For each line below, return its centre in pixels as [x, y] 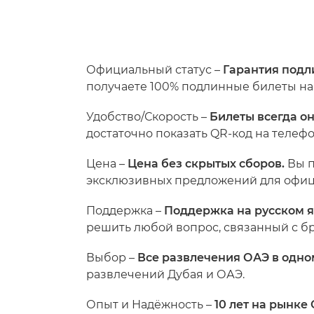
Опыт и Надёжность [145, 305]
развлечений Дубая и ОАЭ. [165, 275]
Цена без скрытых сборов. [206, 164]
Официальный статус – [155, 70]
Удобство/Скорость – [148, 117]
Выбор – [112, 258]
